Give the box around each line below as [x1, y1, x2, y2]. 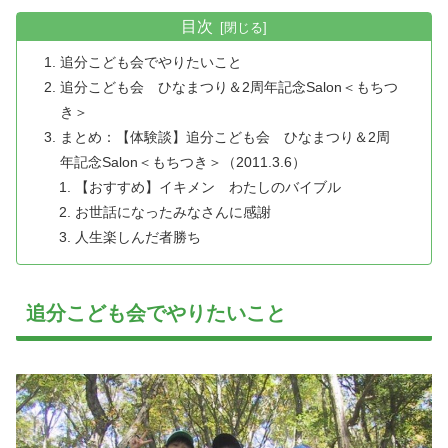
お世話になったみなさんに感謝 [74, 203, 271, 220]
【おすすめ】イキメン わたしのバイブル [74, 178, 341, 195]
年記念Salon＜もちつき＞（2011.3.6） [60, 153, 307, 170]
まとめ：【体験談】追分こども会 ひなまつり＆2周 [60, 128, 391, 145]
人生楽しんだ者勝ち [74, 228, 201, 245]
